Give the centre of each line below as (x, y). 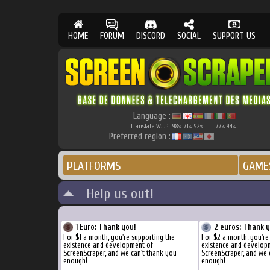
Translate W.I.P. (150, 126)
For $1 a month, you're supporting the (119, 237)
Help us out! (115, 194)
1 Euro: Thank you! (106, 227)
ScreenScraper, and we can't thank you (120, 253)
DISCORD (151, 36)
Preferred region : (140, 137)
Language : (152, 116)
